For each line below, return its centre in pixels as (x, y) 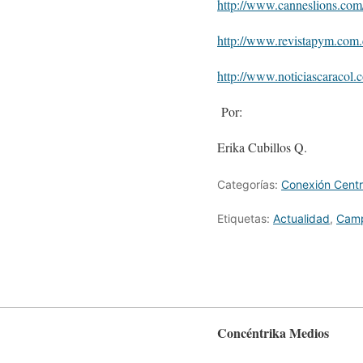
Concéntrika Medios (273, 332)
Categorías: (249, 184)
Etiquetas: (245, 218)
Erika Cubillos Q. (262, 147)
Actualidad (301, 218)
